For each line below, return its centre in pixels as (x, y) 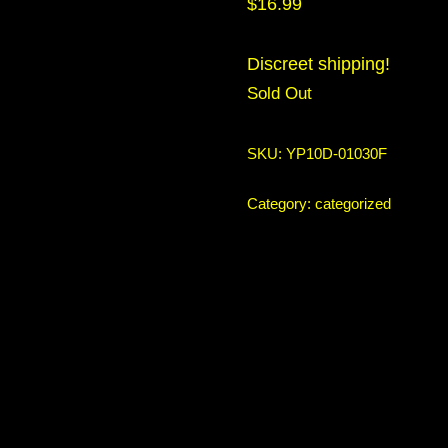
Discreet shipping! (318, 64)
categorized (352, 204)
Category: (280, 204)
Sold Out (279, 93)
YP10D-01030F (336, 154)
